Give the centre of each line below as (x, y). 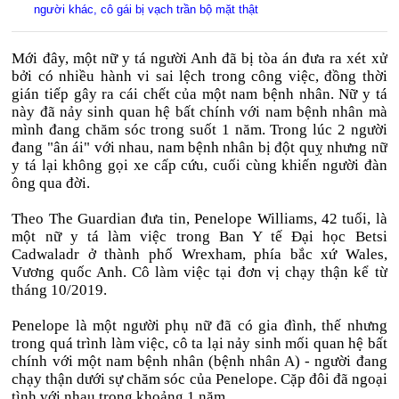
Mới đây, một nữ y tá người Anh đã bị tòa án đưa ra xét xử (199, 58)
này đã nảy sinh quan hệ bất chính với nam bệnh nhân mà (199, 112)
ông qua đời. (51, 183)
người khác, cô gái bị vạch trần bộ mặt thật (147, 9)
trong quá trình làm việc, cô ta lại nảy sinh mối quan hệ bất (199, 343)
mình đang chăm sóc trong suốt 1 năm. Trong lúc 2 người (199, 130)
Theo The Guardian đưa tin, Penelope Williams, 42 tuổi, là (199, 219)
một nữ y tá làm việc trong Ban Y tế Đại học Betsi (199, 236)
